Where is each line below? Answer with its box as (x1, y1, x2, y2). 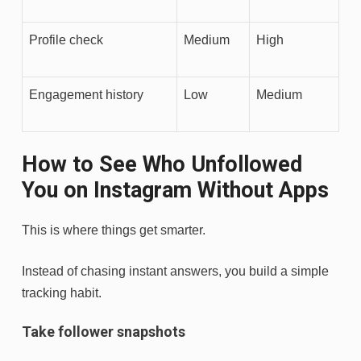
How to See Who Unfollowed (22, 151, 302, 177)
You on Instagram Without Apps (22, 176, 329, 203)
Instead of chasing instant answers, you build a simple (22, 263, 329, 278)
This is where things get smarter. (22, 222, 205, 237)
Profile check (29, 32, 103, 47)
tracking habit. (22, 285, 102, 300)
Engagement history (29, 87, 143, 102)
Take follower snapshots (22, 322, 185, 340)
